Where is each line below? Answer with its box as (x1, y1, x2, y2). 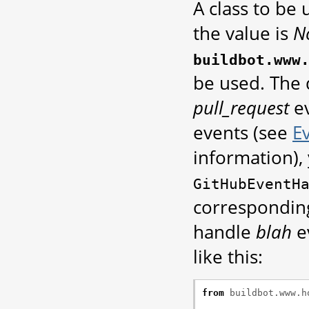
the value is (193, 21, 293, 46)
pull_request (193, 95, 289, 121)
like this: (193, 244, 263, 270)
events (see (193, 120, 292, 146)
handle (193, 219, 256, 245)
